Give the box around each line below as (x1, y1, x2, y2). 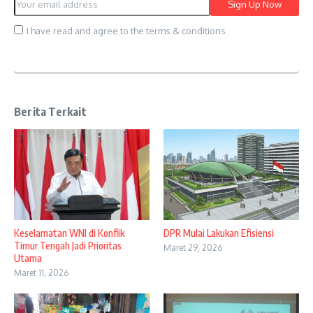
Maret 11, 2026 (14, 267, 68, 278)
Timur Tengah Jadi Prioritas (14, 239, 122, 252)
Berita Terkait (14, 105, 87, 119)
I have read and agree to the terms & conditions (27, 25, 226, 37)
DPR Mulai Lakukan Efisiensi (163, 226, 274, 239)
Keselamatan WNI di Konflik (14, 226, 124, 239)
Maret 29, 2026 (163, 242, 222, 253)
